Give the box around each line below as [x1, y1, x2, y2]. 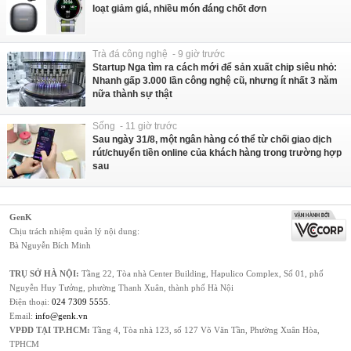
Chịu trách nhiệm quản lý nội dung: [9, 226, 139, 237]
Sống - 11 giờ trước [92, 121, 177, 132]
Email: [9, 311, 35, 321]
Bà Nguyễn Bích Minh [9, 241, 91, 251]
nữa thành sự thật [92, 89, 172, 100]
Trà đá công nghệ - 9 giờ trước [92, 49, 225, 60]
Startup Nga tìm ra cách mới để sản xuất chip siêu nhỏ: [92, 62, 337, 74]
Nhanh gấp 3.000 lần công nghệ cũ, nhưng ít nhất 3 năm [92, 75, 338, 87]
